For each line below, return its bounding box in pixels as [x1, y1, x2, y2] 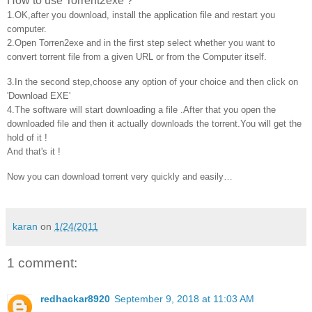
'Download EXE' [7, 90, 70, 101]
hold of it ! [7, 132, 47, 143]
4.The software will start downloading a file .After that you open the [7, 104, 276, 115]
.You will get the [237, 118, 302, 129]
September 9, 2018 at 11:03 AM [114, 292, 254, 304]
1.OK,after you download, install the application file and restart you [7, 10, 275, 21]
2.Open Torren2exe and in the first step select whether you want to [7, 38, 275, 49]
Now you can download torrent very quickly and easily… [7, 171, 233, 182]
